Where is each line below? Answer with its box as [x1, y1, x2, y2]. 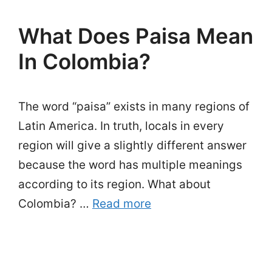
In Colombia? [18, 49, 151, 74]
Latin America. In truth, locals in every [18, 119, 224, 133]
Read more [92, 197, 151, 211]
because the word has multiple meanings [18, 158, 242, 172]
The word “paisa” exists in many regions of [18, 100, 250, 114]
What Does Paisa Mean [18, 23, 253, 49]
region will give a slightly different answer [18, 138, 246, 152]
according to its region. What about [18, 177, 211, 191]
